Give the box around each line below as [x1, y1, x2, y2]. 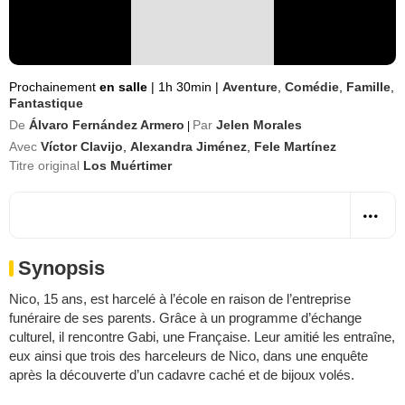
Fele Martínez [254, 139, 336, 154]
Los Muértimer [83, 158, 172, 173]
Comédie [285, 80, 339, 94]
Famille [346, 80, 391, 94]
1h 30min [155, 80, 215, 94]
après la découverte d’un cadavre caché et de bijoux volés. [9, 367, 354, 382]
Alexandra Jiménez [130, 139, 247, 154]
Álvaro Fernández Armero [29, 118, 184, 132]
